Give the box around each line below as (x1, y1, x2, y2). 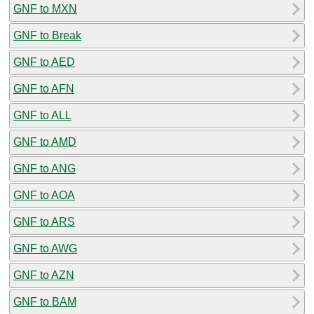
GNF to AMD (13, 135, 76, 148)
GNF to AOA (13, 189, 75, 201)
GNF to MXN (13, 2, 77, 15)
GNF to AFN (13, 82, 74, 95)
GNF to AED (13, 55, 75, 68)
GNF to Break (13, 29, 81, 41)
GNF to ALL (13, 109, 71, 121)
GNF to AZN (13, 268, 74, 281)
